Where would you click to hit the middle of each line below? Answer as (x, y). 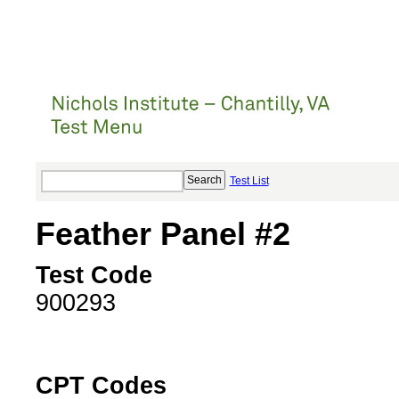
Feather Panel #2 (163, 233)
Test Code (94, 276)
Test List (249, 181)
